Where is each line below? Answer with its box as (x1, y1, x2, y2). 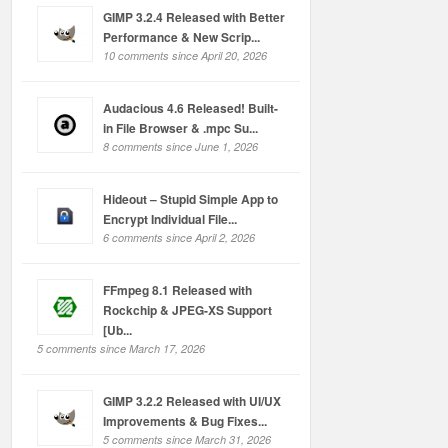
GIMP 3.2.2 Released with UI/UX (103, 392, 281, 410)
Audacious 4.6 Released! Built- (103, 99, 278, 117)
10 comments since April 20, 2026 (103, 48, 267, 63)
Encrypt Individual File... (103, 210, 237, 228)
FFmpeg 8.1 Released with (103, 281, 252, 299)
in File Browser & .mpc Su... (103, 119, 258, 137)
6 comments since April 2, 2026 (103, 230, 255, 245)
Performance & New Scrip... (103, 28, 260, 46)
